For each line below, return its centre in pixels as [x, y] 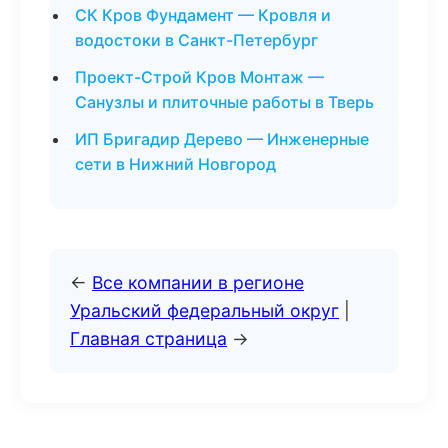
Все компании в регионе [198, 282]
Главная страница [148, 338]
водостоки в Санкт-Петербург [196, 40]
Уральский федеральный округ [204, 310]
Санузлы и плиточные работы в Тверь [224, 102]
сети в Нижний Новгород [175, 164]
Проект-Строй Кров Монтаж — [199, 77]
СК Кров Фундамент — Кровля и [203, 15]
